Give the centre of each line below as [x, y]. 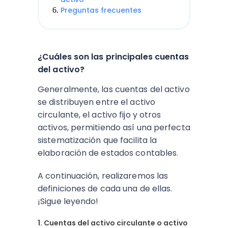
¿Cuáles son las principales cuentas [113, 57]
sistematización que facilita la [97, 140]
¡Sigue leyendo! [68, 201]
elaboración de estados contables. [109, 153]
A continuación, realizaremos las [103, 176]
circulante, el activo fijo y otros [99, 115]
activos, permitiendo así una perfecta [114, 127]
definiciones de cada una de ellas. [105, 189]
